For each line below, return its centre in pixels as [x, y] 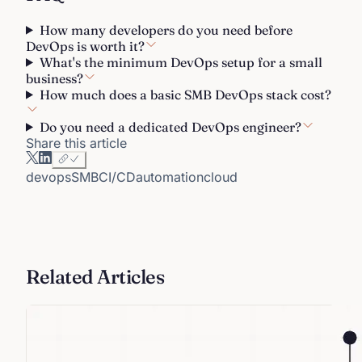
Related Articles [95, 276]
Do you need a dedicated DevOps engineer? [170, 126]
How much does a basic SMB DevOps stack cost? [185, 94]
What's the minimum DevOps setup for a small [181, 62]
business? [55, 78]
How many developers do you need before [166, 29]
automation [170, 177]
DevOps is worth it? [85, 46]
